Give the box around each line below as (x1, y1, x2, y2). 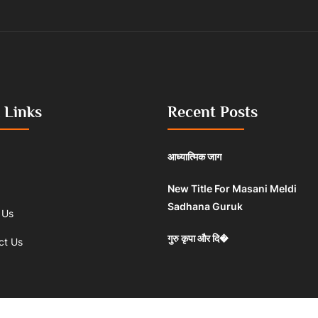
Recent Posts (168, 103, 258, 121)
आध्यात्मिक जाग (168, 150, 221, 163)
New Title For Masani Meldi (168, 182, 297, 194)
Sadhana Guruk (168, 200, 243, 212)
